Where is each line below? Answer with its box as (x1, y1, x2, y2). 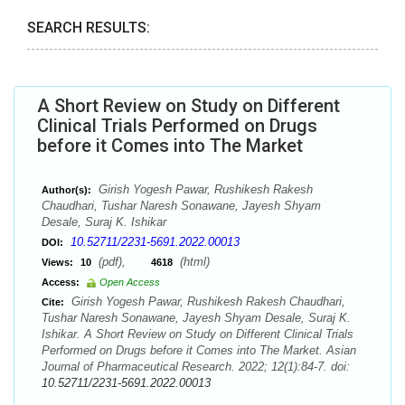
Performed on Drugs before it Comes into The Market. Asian (42, 344, 356, 357)
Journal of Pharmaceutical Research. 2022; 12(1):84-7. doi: (42, 360, 350, 373)
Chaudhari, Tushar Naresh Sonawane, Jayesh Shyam (42, 199, 321, 212)
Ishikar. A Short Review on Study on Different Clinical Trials (42, 327, 353, 341)
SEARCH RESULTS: (27, 19, 150, 36)
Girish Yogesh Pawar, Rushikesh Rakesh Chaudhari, (68, 295, 345, 308)
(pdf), (95, 255, 151, 268)
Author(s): (42, 184, 91, 195)
